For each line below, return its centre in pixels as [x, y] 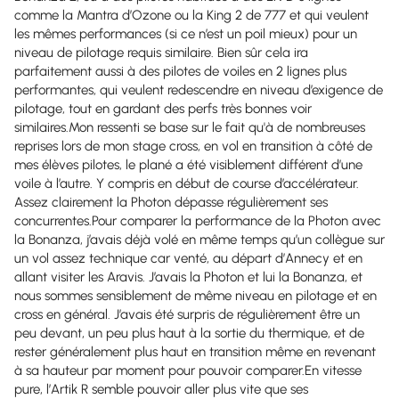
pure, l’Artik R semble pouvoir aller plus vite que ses [161, 389]
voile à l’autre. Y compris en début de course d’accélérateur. [187, 183]
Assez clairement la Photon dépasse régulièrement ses [171, 202]
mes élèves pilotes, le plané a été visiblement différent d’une [188, 165]
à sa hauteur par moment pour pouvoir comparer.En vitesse [188, 370]
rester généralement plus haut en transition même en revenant [195, 352]
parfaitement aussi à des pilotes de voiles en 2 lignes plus [180, 71]
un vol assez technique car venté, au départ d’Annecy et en [188, 258]
